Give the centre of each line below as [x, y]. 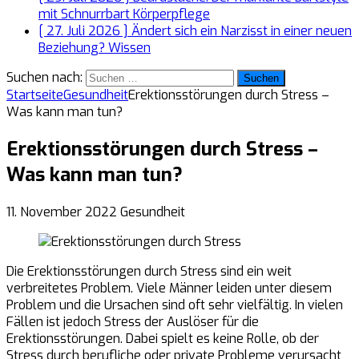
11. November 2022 [62, 212]
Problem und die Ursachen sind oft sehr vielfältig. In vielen [175, 305]
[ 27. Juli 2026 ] [85, 31]
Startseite [35, 95]
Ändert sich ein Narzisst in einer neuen [242, 31]
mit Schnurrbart [86, 14]
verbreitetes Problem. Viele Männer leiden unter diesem [169, 288]
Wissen [129, 48]
